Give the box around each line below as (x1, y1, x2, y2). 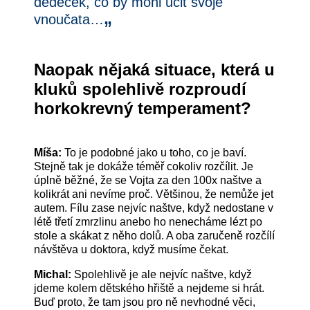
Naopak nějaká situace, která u (34, 60, 275, 80)
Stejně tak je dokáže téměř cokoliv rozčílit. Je (34, 161, 254, 173)
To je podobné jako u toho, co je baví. (64, 147, 247, 159)
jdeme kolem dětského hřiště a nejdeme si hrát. (34, 282, 265, 295)
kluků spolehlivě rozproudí (34, 80, 247, 99)
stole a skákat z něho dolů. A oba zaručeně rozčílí (34, 230, 275, 242)
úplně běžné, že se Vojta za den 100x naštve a (34, 174, 262, 187)
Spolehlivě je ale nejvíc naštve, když (74, 268, 253, 281)
